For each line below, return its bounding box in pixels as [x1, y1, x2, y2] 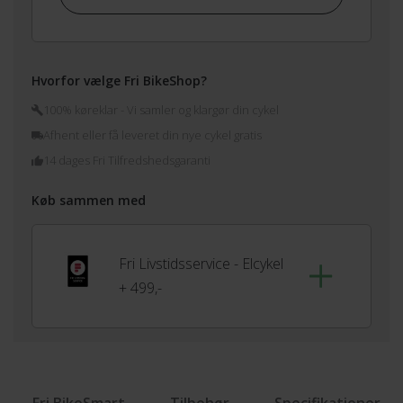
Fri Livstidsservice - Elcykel [119, 254, 284, 274]
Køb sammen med [31, 192, 146, 210]
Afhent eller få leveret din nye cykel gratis [43, 127, 262, 144]
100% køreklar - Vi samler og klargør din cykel [43, 102, 279, 119]
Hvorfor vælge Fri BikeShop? [31, 72, 207, 90]
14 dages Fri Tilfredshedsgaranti [43, 152, 210, 169]
